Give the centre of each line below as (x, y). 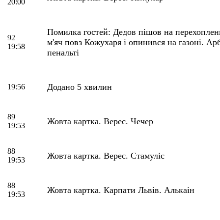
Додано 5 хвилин (80, 87)
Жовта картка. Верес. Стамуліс (106, 155)
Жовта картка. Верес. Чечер (100, 121)
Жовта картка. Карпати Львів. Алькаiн (121, 190)
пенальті (63, 52)
